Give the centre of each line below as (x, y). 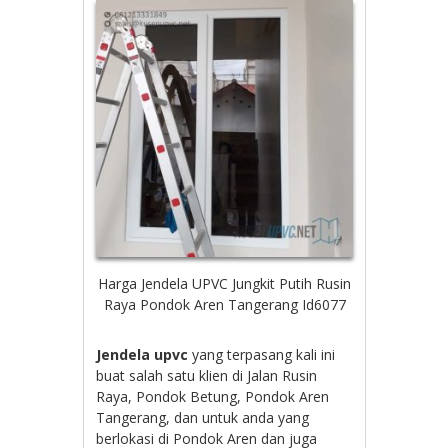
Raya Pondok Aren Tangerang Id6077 (224, 304)
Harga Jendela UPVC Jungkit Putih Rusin (224, 283)
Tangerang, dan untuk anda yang (203, 417)
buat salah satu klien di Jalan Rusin (207, 375)
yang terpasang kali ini (262, 354)
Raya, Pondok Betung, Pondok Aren (213, 396)
